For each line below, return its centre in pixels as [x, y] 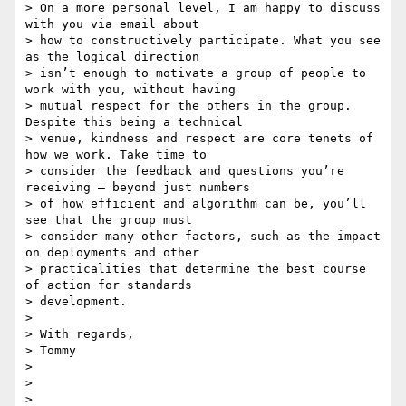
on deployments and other [112, 253]
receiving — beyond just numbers [138, 188]
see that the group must [109, 220]
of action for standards [109, 285]
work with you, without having [130, 90]
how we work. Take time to [116, 155]
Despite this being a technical [134, 122]
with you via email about [112, 24]
